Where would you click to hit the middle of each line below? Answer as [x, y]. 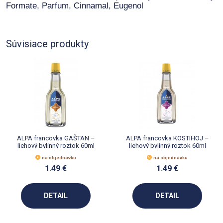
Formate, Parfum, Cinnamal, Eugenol [75, 6]
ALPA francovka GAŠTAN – [56, 138]
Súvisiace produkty [47, 44]
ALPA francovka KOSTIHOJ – [167, 138]
